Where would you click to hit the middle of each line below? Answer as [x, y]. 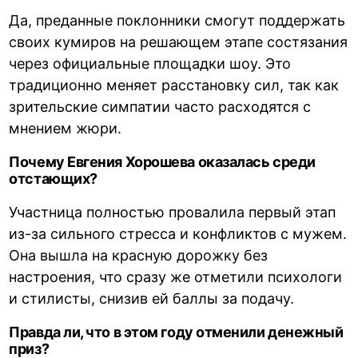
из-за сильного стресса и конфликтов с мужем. [178, 234]
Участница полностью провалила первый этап [173, 213]
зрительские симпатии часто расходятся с [160, 107]
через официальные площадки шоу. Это [150, 64]
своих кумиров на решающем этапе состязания [179, 42]
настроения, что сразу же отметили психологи [176, 277]
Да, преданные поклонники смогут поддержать [177, 21]
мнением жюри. [66, 129]
